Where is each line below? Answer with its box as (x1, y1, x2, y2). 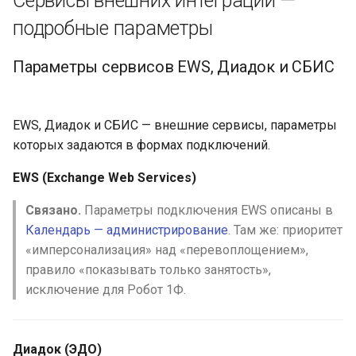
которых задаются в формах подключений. (13, 137, 270, 153)
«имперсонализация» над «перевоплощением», (25, 242, 308, 257)
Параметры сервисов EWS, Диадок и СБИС (13, 57, 335, 76)
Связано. (25, 203, 81, 218)
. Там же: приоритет (228, 222, 342, 238)
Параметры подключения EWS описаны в (81, 203, 333, 218)
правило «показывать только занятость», (25, 262, 271, 277)
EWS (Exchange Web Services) (13, 170, 196, 185)
